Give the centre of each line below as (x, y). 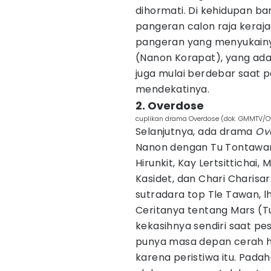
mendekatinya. (173, 89)
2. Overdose (170, 106)
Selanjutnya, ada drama (196, 132)
